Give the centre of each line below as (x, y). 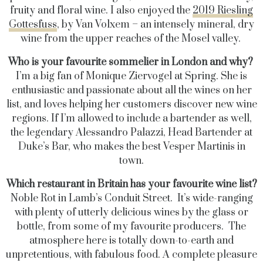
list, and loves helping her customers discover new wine (131, 104)
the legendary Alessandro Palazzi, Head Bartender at (131, 133)
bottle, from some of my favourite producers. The (131, 227)
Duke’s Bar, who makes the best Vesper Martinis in (131, 147)
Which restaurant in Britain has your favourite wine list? (131, 184)
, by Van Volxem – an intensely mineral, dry (156, 25)
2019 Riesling (223, 11)
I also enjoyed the (151, 11)
